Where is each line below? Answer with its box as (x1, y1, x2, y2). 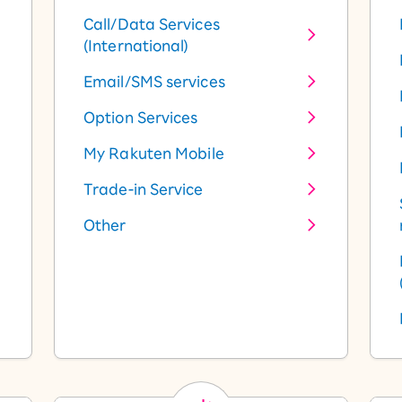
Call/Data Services (83, 17, 220, 31)
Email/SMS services (83, 74, 225, 89)
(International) (83, 39, 189, 53)
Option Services (83, 110, 198, 125)
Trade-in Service (83, 182, 204, 197)
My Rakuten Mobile (83, 146, 224, 161)
